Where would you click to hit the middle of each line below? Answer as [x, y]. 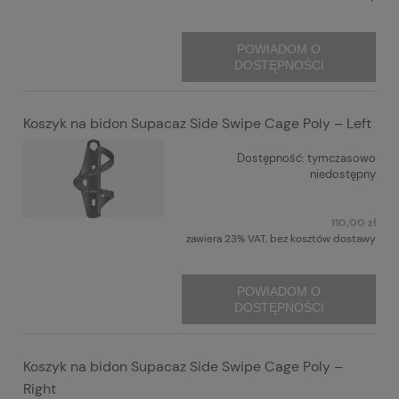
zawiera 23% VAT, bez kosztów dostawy [281, 238]
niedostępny [343, 175]
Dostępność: [271, 159]
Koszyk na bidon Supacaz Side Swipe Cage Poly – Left [197, 124]
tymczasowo [342, 159]
